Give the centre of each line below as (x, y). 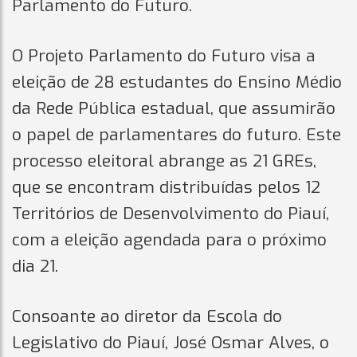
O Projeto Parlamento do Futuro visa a (164, 55)
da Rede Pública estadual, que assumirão (174, 108)
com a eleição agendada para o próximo (169, 239)
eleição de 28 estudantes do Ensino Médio (177, 82)
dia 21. (35, 266)
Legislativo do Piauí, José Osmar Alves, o (171, 342)
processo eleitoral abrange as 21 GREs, (164, 161)
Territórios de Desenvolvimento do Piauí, (171, 213)
